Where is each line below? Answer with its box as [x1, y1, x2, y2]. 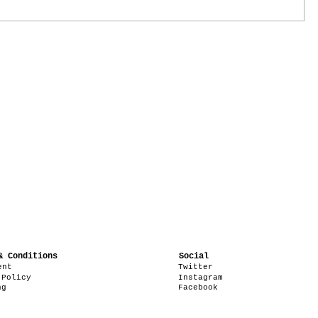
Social [179, 251, 209, 261]
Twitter [177, 262, 213, 271]
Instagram [177, 273, 223, 282]
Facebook [178, 283, 218, 292]
